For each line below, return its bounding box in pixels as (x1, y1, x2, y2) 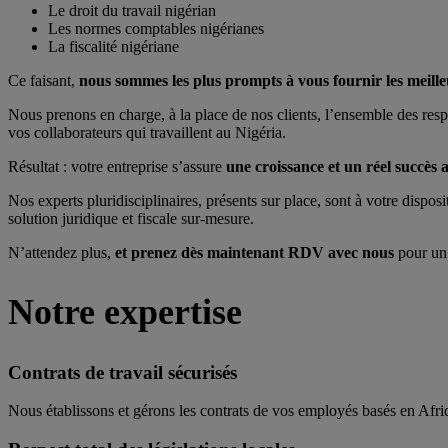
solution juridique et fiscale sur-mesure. (8, 209, 254, 227)
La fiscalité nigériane (48, 37, 179, 55)
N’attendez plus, (8, 243, 115, 261)
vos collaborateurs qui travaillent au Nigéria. (8, 123, 286, 141)
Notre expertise (8, 291, 242, 332)
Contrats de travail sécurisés (8, 361, 237, 383)
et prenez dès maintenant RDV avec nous (115, 243, 394, 261)
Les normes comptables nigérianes (48, 19, 264, 37)
